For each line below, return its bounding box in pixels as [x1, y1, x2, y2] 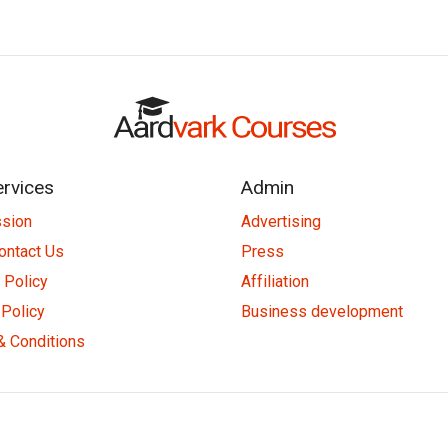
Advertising [241, 211, 322, 231]
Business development [241, 301, 404, 321]
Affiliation [241, 271, 310, 291]
